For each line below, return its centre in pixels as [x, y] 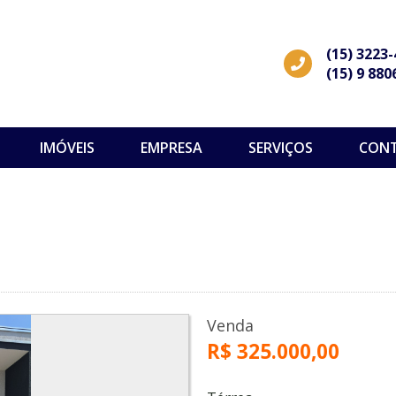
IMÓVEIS [67, 148]
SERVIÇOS [280, 148]
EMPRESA [171, 148]
